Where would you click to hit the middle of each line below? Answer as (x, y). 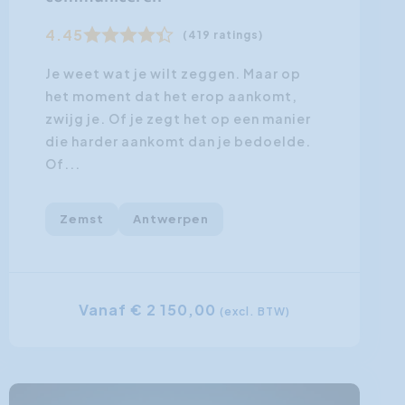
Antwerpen (170, 218)
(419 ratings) (222, 34)
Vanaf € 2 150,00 (149, 309)
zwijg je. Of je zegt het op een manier (178, 118)
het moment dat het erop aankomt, (171, 95)
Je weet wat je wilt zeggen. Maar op (173, 73)
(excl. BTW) (254, 311)
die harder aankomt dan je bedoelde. (178, 141)
